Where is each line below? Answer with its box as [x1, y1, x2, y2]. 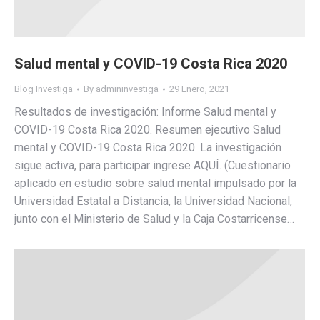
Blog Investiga [14, 83, 73, 94]
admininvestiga [96, 83, 159, 94]
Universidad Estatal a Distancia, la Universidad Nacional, [14, 194, 292, 208]
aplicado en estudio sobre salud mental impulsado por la [14, 176, 296, 190]
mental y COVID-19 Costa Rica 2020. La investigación [14, 140, 281, 154]
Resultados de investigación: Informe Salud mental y [14, 104, 276, 119]
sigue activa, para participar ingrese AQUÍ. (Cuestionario [14, 158, 291, 172]
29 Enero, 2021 [169, 83, 229, 94]
